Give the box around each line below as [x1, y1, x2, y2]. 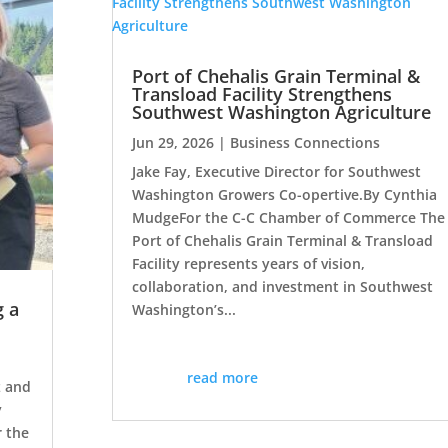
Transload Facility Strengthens [131, 81, 392, 106]
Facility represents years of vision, [131, 253, 365, 273]
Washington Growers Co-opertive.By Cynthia [131, 184, 437, 204]
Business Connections [229, 132, 380, 152]
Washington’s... [131, 299, 236, 319]
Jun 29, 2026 [131, 132, 214, 152]
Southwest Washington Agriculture [131, 99, 431, 124]
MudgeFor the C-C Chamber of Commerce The [131, 207, 445, 227]
